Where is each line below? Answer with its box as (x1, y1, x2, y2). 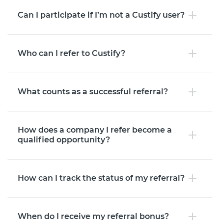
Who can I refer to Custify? (18, 49, 125, 58)
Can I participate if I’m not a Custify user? (18, 10, 185, 20)
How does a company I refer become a (18, 125, 172, 135)
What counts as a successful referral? (18, 87, 168, 96)
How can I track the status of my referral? (18, 173, 185, 183)
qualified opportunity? (18, 135, 110, 144)
